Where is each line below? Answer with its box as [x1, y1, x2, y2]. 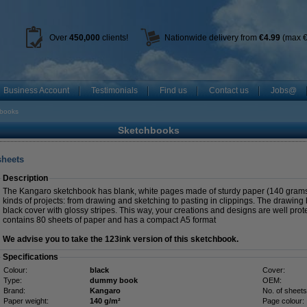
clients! [99, 33, 128, 42]
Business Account [3, 86, 69, 95]
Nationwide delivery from [164, 33, 259, 42]
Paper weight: [3, 297, 49, 305]
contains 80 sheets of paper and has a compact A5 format [3, 215, 216, 225]
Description [3, 173, 48, 183]
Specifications [3, 252, 58, 262]
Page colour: [262, 297, 304, 305]
